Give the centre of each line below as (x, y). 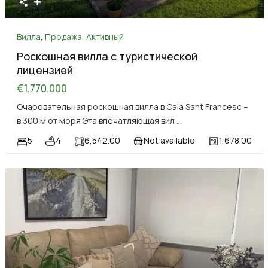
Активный (105, 36)
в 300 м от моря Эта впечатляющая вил (96, 120)
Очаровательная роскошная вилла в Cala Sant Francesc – (132, 106)
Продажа (63, 36)
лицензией (45, 70)
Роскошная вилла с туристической (107, 56)
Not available (170, 140)
